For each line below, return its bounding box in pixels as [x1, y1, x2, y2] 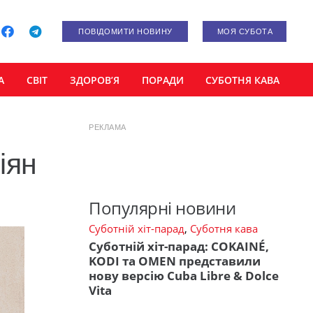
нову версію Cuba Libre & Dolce [89, 268, 279, 284]
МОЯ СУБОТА [217, 27, 273, 36]
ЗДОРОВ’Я [69, 73, 119, 87]
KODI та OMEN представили [89, 253, 261, 270]
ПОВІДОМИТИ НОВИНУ [78, 27, 173, 36]
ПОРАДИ [141, 73, 184, 87]
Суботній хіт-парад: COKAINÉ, [89, 238, 269, 255]
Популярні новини [89, 196, 236, 219]
